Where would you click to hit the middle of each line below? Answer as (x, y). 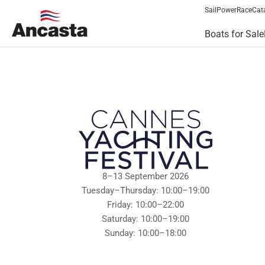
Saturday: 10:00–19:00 (145, 219)
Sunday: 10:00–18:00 (145, 233)
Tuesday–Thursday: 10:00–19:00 (145, 190)
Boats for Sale (234, 34)
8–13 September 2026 (145, 176)
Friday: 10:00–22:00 (145, 204)
